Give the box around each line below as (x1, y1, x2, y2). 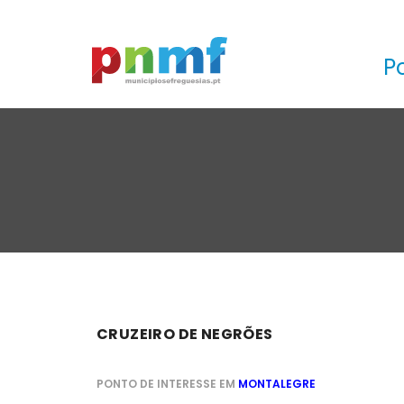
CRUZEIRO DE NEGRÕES (96, 324, 273, 344)
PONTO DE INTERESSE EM (96, 376, 238, 391)
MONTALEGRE (238, 376, 316, 391)
